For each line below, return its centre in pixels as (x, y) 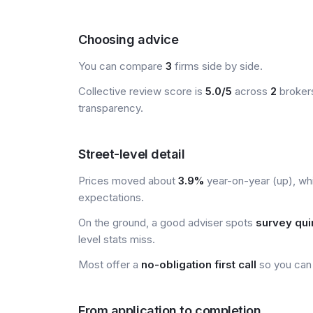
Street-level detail (132, 154)
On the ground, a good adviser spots (167, 223)
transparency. (111, 108)
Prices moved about (128, 181)
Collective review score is (142, 91)
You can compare (122, 66)
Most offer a (110, 264)
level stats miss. (117, 239)
